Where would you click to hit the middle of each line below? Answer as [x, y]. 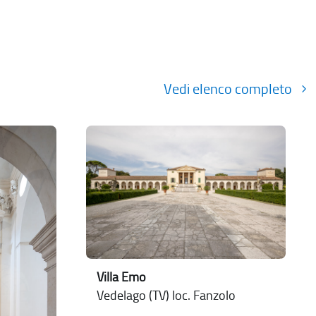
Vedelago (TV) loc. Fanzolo [166, 296]
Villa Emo [122, 277]
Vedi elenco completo [228, 89]
